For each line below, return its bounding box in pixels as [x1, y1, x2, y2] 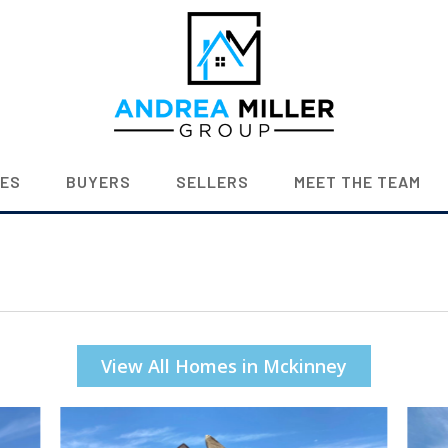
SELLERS [175, 172, 249, 192]
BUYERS [65, 172, 131, 192]
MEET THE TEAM [293, 172, 421, 192]
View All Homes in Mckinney [101, 353, 347, 378]
